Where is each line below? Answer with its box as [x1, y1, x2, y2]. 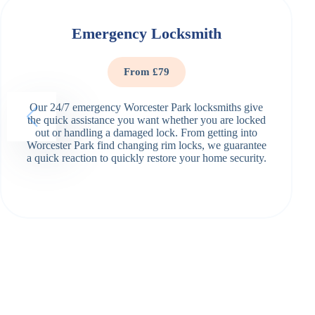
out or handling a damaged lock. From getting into [35, 127, 258, 139]
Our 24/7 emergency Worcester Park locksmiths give [30, 101, 264, 114]
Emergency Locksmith [71, 25, 221, 43]
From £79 [123, 66, 169, 78]
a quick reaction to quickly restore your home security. [26, 152, 266, 165]
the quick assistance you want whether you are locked [27, 114, 266, 127]
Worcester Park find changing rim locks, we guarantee [26, 139, 266, 152]
